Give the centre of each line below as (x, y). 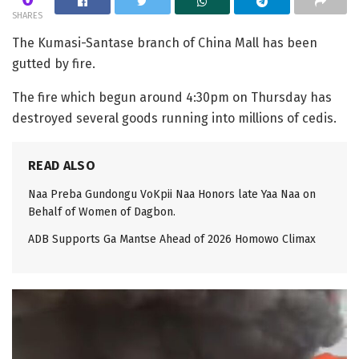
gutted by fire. (54, 64)
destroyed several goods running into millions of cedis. (174, 119)
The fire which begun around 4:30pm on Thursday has (172, 98)
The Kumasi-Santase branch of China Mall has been (165, 43)
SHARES (27, 16)
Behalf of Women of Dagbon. (102, 212)
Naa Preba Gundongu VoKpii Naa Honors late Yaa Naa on (172, 195)
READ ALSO (62, 166)
